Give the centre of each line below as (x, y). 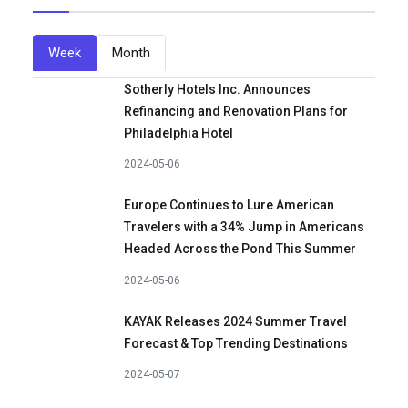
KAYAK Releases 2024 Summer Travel (235, 321)
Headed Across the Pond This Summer (240, 249)
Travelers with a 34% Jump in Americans (244, 227)
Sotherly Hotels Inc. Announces (217, 89)
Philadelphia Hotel (178, 133)
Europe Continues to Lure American (229, 205)
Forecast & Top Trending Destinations (236, 343)
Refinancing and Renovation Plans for (236, 111)
